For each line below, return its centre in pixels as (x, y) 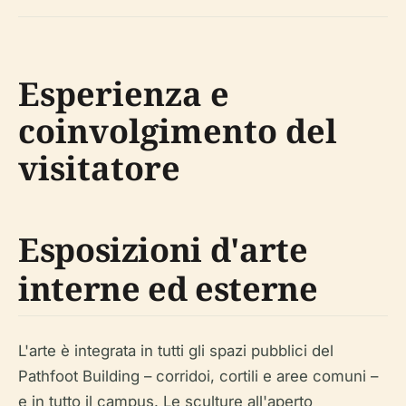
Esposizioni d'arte (163, 250)
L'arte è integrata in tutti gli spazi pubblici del (176, 351)
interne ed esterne (168, 289)
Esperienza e (124, 94)
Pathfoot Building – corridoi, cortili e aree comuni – (198, 376)
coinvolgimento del (178, 131)
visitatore (99, 168)
